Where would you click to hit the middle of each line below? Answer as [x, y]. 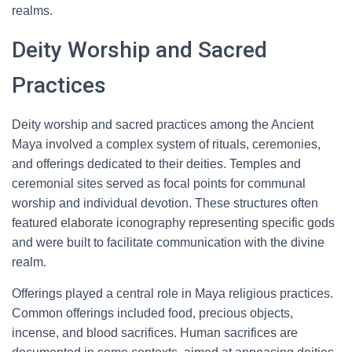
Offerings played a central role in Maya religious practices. [172, 293]
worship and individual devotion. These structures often [165, 203]
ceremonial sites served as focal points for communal [159, 183]
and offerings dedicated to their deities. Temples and [156, 164]
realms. [32, 11]
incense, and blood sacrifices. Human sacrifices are [155, 333]
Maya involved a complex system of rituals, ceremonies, [166, 144]
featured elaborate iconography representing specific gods [173, 223]
